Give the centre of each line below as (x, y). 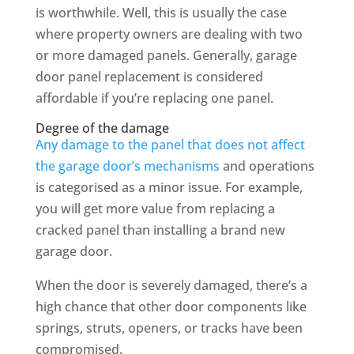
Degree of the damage (102, 128)
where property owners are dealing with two (169, 34)
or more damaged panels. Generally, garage (166, 56)
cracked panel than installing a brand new (160, 230)
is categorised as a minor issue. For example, (169, 188)
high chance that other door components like (171, 307)
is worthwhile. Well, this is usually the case (161, 13)
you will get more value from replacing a (155, 209)
